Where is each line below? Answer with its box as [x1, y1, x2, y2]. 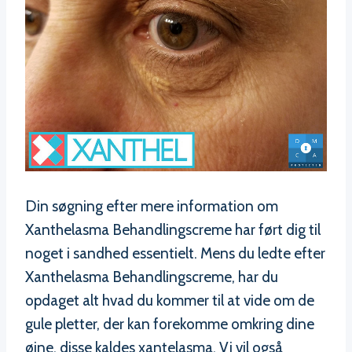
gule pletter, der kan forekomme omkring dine [25, 315, 314, 334]
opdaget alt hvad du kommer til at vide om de [25, 291, 314, 310]
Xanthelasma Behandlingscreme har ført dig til [25, 221, 321, 240]
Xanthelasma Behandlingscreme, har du [25, 268, 278, 287]
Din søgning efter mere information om [25, 197, 278, 216]
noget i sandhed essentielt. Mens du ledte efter [25, 244, 325, 263]
